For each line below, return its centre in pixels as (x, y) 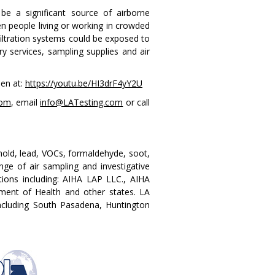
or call (137, 102)
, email (25, 102)
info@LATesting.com (82, 102)
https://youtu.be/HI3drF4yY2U (84, 83)
